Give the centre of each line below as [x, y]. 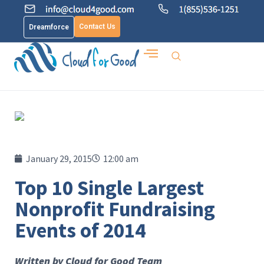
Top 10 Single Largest [109, 188]
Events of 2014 [80, 230]
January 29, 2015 [59, 159]
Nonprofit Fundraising [115, 209]
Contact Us [97, 27]
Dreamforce [49, 27]
